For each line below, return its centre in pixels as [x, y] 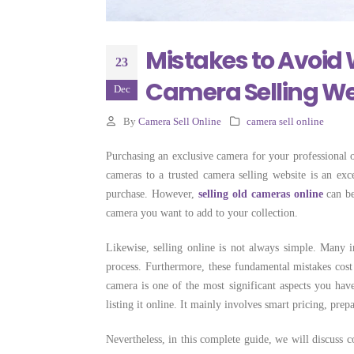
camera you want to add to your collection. [202, 213]
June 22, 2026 [299, 37]
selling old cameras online [260, 194]
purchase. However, [152, 194]
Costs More [305, 22]
